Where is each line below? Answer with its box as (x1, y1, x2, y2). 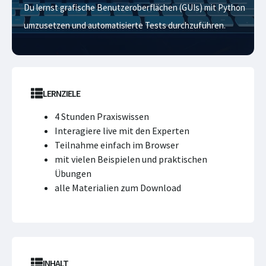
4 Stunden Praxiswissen (55, 110, 149, 122)
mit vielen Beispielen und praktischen (55, 153, 207, 165)
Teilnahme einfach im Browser (55, 139, 179, 151)
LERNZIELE (43, 87, 80, 99)
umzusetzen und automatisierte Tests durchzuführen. (24, 20, 226, 31)
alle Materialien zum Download (55, 182, 181, 194)
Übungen (55, 167, 91, 179)
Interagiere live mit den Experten (55, 125, 189, 137)
